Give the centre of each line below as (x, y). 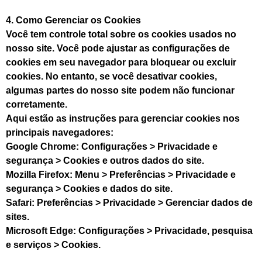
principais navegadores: (60, 132)
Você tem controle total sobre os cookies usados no (121, 34)
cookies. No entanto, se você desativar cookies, (111, 76)
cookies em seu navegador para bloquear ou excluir (121, 62)
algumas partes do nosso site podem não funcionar (120, 90)
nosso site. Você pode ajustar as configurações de (118, 48)
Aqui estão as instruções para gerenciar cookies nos (123, 118)
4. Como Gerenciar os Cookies (73, 20)
